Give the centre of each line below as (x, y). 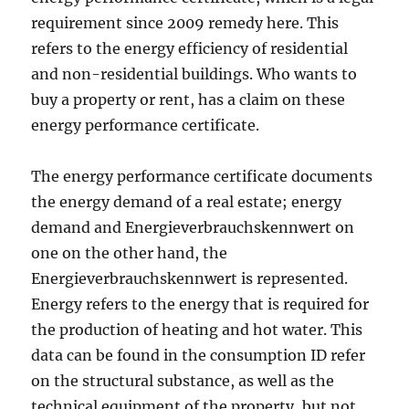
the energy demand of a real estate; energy (187, 202)
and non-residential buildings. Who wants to (194, 74)
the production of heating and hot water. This (197, 330)
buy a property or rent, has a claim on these (189, 100)
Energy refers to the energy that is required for (200, 304)
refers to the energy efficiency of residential (190, 48)
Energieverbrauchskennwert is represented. (190, 278)
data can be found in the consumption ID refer (199, 355)
